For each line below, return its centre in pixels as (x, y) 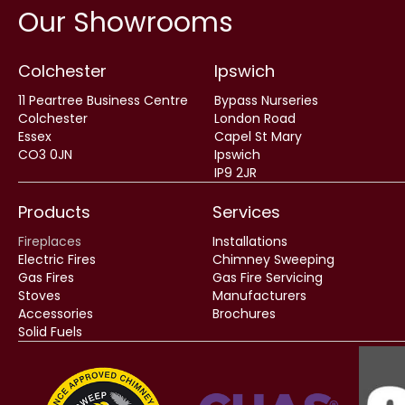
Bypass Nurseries (267, 100)
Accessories (56, 313)
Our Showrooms (126, 22)
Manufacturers (259, 295)
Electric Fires (57, 259)
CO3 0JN (45, 154)
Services (246, 212)
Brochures (244, 313)
